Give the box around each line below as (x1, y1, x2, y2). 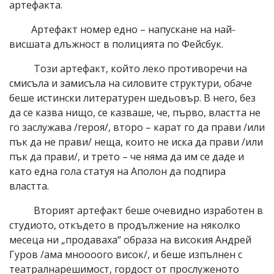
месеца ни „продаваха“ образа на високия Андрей (9, 232, 251, 246)
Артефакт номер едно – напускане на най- (9, 22, 235, 36)
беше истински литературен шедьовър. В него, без (9, 91, 256, 105)
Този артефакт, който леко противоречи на (9, 61, 247, 75)
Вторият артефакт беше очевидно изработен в (9, 203, 263, 217)
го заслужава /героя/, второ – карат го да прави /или (9, 120, 265, 134)
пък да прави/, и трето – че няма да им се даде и (9, 149, 244, 163)
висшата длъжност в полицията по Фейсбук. (9, 37, 223, 51)
